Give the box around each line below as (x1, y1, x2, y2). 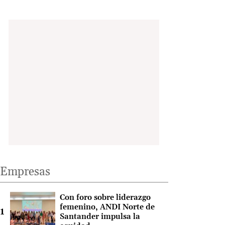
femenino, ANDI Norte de (59, 202, 155, 212)
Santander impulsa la (59, 212, 140, 222)
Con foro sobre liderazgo (59, 193, 151, 203)
